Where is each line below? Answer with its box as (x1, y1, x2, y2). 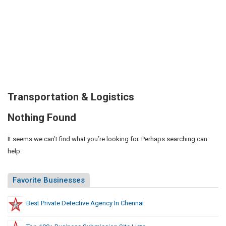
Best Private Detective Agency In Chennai (26, 199, 144, 207)
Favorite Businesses (13, 175, 85, 185)
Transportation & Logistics (8, 90, 134, 103)
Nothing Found (8, 111, 76, 124)
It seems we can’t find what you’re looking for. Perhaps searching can (8, 135, 207, 143)
